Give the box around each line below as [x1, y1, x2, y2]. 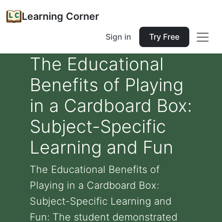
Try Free [149, 32, 179, 42]
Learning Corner [22, 10, 99, 22]
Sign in [106, 32, 131, 42]
